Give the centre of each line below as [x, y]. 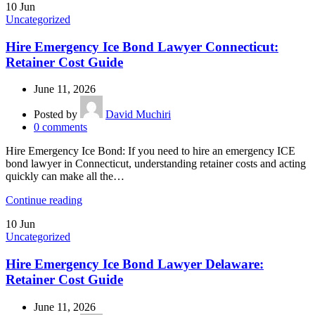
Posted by [56, 115]
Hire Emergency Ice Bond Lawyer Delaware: [135, 264]
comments [65, 127]
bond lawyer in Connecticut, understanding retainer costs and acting [156, 164]
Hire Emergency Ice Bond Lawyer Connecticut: [142, 46]
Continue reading [44, 200]
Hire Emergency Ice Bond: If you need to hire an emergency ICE [150, 151]
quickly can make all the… [65, 176]
